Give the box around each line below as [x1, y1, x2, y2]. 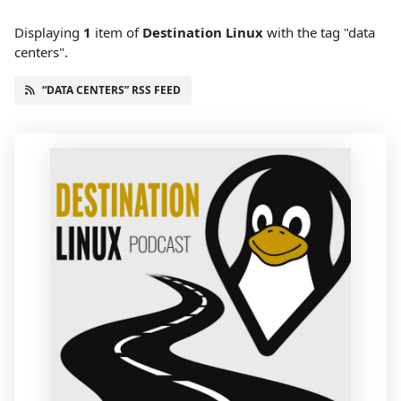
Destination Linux [142, 23, 263, 42]
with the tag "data [263, 23, 375, 42]
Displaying [14, 23, 83, 42]
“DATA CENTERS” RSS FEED [42, 82, 181, 98]
